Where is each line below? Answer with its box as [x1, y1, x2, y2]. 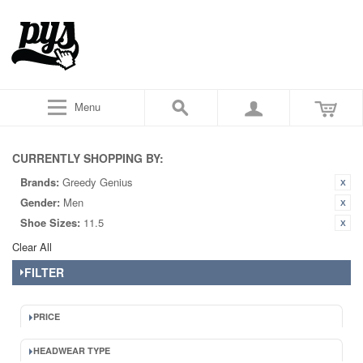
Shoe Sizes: [20, 215, 80, 230]
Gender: [20, 194, 60, 210]
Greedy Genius [62, 174, 133, 190]
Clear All [12, 239, 52, 254]
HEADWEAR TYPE [33, 344, 110, 357]
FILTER [24, 264, 64, 280]
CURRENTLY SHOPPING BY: [12, 150, 164, 166]
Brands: [20, 174, 59, 190]
